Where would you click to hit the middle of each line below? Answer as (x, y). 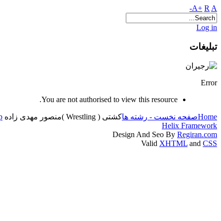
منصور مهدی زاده (33, 117)
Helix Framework (189, 126)
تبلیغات (203, 46)
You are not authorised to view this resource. (110, 100)
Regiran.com (197, 135)
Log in (207, 27)
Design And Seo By (145, 135)
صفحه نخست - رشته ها (160, 117)
